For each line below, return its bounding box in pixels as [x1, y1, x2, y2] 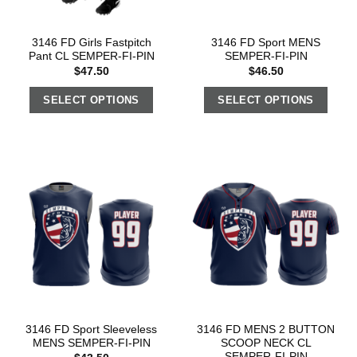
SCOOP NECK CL [220, 337, 312, 350]
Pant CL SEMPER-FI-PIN [28, 50, 155, 63]
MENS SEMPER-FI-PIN [32, 337, 151, 350]
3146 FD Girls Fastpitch [31, 37, 151, 49]
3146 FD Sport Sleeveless [25, 324, 157, 336]
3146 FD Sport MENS [211, 37, 320, 49]
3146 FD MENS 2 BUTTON [197, 324, 335, 336]
